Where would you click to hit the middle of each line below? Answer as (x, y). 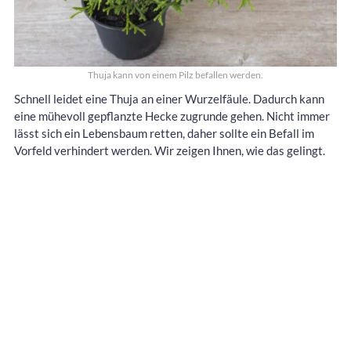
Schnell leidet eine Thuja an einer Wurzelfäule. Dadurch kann (169, 98)
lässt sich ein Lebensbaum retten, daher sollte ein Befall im (164, 133)
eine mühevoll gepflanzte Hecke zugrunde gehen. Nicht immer (172, 116)
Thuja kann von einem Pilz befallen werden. (175, 74)
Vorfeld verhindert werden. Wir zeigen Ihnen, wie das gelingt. (170, 150)
